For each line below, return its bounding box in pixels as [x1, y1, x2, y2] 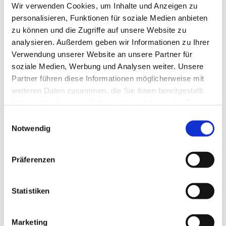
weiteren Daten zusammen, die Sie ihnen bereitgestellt [12, 86, 203, 95]
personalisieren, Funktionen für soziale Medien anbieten [12, 13, 208, 22]
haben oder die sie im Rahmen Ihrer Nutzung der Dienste [12, 98, 212, 107]
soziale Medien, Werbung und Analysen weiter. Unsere [12, 62, 204, 71]
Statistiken [12, 186, 50, 195]
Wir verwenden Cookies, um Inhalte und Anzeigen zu [12, 1, 198, 10]
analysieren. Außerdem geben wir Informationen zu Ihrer [12, 37, 209, 46]
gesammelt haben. [12, 110, 77, 119]
